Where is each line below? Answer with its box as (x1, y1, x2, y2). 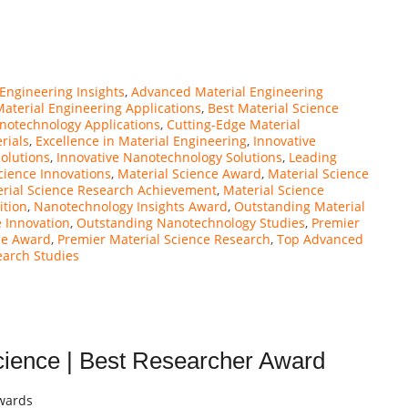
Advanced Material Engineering (131, 82, 323, 100)
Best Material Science (208, 98, 339, 117)
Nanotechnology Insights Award (34, 197, 228, 215)
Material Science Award (117, 164, 261, 182)
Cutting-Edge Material (167, 115, 301, 133)
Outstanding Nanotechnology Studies (76, 213, 305, 231)
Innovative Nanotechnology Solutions (56, 148, 282, 166)
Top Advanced (277, 229, 363, 248)
